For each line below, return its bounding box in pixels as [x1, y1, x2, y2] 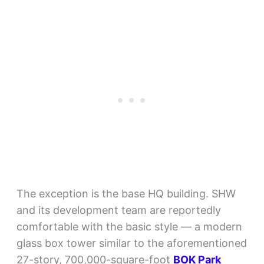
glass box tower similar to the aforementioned [16, 237, 247, 250]
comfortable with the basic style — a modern [16, 220, 242, 233]
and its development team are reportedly [16, 204, 221, 217]
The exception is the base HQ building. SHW [16, 187, 236, 200]
